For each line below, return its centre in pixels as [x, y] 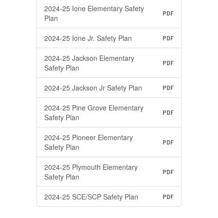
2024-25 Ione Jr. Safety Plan [88, 38]
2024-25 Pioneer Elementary [89, 137]
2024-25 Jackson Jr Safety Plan [93, 88]
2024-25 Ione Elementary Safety [94, 8]
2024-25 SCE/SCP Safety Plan [91, 197]
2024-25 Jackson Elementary [89, 58]
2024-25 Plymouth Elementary [91, 167]
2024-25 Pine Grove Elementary [94, 108]
